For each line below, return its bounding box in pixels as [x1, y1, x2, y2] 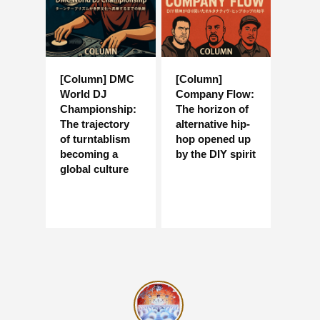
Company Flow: [175, 87, 254, 100]
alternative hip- [175, 117, 250, 130]
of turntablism [60, 132, 130, 145]
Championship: [60, 102, 136, 115]
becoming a [60, 147, 118, 160]
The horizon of [175, 102, 249, 115]
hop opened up [175, 132, 251, 145]
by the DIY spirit [175, 147, 256, 160]
